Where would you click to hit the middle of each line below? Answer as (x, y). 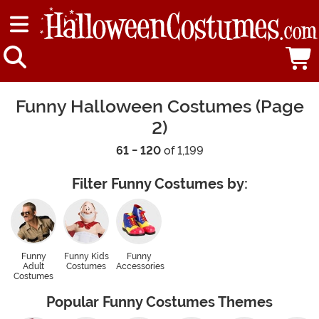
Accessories (140, 267)
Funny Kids (86, 257)
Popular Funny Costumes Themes (159, 303)
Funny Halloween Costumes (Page (159, 107)
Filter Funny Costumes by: (159, 184)
